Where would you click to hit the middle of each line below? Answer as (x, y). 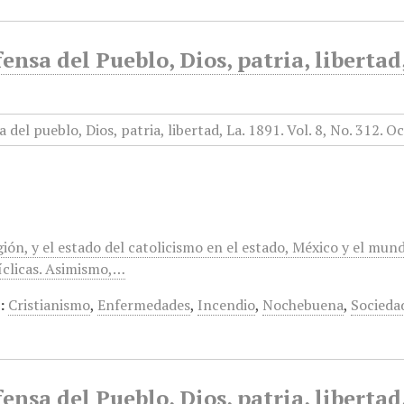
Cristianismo (50, 305)
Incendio (227, 305)
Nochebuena (303, 305)
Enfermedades (144, 305)
